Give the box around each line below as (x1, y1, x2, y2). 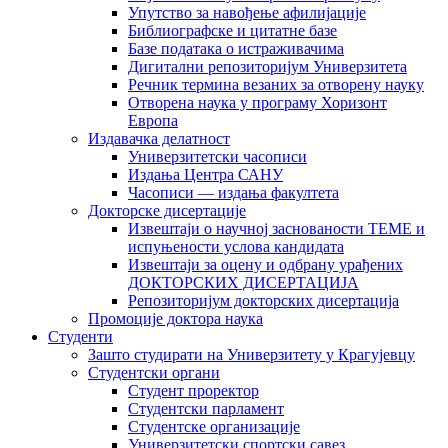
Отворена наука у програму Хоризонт (128, 94, 387, 112)
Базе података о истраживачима (128, 40, 344, 58)
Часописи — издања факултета (128, 184, 339, 202)
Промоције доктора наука (88, 310, 263, 328)
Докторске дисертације (88, 202, 246, 220)
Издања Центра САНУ (128, 166, 283, 184)
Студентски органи (88, 364, 220, 382)
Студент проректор (128, 382, 259, 400)
